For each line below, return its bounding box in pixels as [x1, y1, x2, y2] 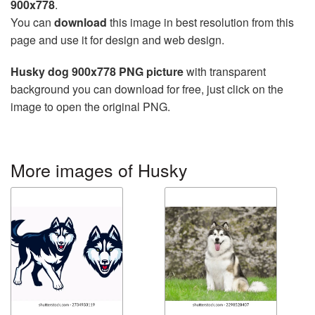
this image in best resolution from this [107, 14, 294, 31]
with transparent [184, 63, 266, 80]
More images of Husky [11, 157, 188, 183]
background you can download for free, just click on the [11, 81, 283, 98]
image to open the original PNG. [11, 98, 170, 115]
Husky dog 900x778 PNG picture [11, 63, 184, 80]
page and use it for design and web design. [11, 32, 224, 49]
